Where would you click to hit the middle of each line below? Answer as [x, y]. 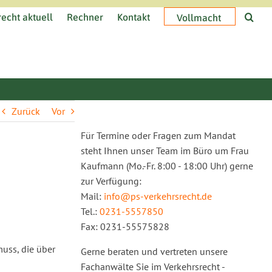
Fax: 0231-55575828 [125, 227]
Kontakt [134, 17]
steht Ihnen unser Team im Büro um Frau [165, 151]
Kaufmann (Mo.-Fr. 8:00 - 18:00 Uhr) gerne [167, 166]
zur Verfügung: [111, 181]
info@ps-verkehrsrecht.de [158, 196]
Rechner [85, 17]
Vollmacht [199, 17]
